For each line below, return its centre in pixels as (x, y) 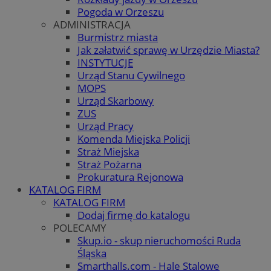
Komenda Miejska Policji (134, 139)
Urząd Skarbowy (116, 100)
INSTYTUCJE (105, 62)
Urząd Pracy (106, 126)
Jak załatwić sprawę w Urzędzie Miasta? (168, 50)
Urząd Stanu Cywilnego (131, 75)
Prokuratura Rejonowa (130, 177)
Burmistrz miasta (118, 37)
